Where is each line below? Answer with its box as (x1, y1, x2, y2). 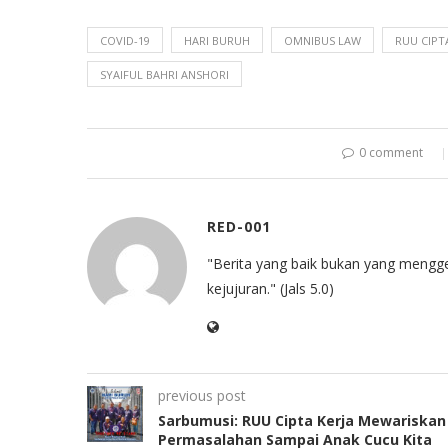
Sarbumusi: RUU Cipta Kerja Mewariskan (158, 410, 446, 430)
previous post (158, 385, 246, 405)
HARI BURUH (184, 32, 250, 48)
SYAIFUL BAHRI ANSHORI (100, 66, 229, 82)
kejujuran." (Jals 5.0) (207, 278, 334, 298)
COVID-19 (100, 32, 150, 48)
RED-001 (207, 216, 271, 236)
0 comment (359, 143, 423, 161)
